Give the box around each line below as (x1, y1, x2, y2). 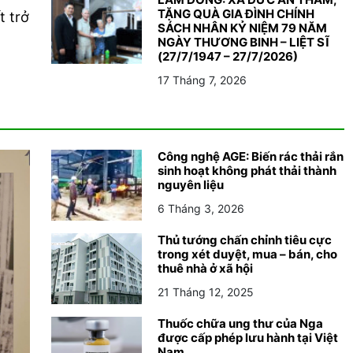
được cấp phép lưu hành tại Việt (158, 329, 338, 345)
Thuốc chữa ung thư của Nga (158, 315, 323, 331)
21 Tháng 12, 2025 (158, 284, 254, 299)
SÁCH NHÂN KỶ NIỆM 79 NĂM (158, 20, 327, 35)
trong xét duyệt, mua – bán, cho (158, 246, 337, 262)
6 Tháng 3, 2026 (158, 201, 244, 215)
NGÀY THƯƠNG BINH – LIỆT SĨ (158, 34, 330, 50)
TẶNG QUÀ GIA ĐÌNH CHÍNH (158, 6, 314, 21)
